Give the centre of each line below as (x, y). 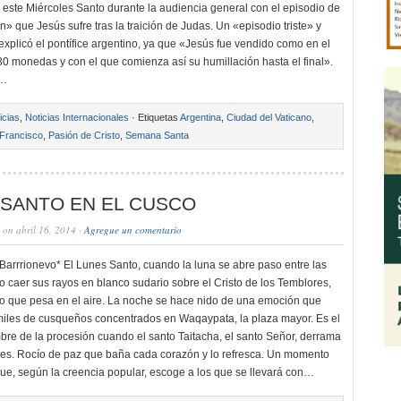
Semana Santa (157, 135)
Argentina (200, 117)
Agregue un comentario (133, 230)
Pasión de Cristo (84, 135)
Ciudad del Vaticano (269, 117)
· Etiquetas (154, 117)
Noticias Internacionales (77, 117)
